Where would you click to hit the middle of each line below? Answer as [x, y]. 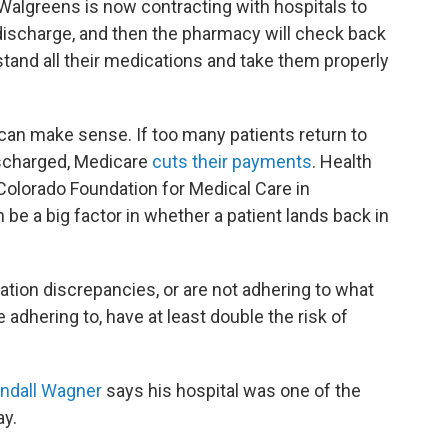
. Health [342, 161]
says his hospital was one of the [231, 390]
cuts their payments [232, 161]
